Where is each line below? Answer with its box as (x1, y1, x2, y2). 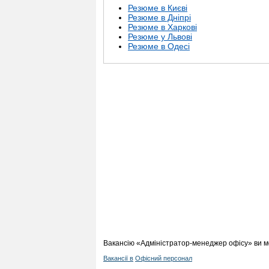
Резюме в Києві (128, 3, 187, 13)
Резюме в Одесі (128, 41, 190, 52)
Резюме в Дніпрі (128, 13, 191, 23)
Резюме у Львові (128, 32, 192, 42)
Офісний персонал (135, 255, 192, 262)
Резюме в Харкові (128, 22, 197, 32)
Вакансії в (103, 255, 133, 262)
